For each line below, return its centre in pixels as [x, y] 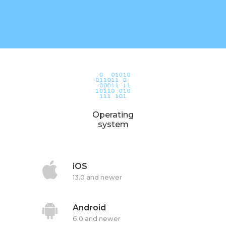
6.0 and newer [96, 219]
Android [89, 208]
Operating [113, 115]
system [113, 124]
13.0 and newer [97, 177]
